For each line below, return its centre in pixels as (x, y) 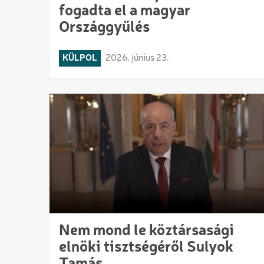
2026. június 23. (137, 58)
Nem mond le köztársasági (146, 231)
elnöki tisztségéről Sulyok (146, 248)
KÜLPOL (80, 58)
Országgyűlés (104, 27)
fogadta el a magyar (125, 11)
